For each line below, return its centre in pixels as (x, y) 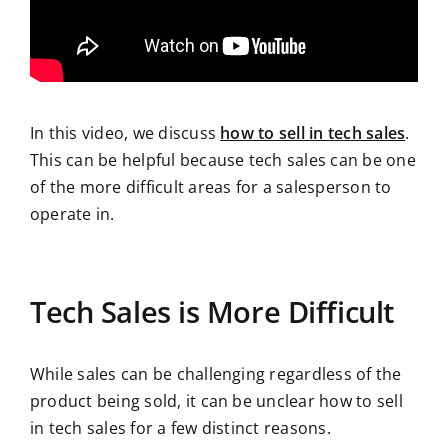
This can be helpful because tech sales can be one (223, 160)
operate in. (72, 214)
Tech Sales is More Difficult (212, 312)
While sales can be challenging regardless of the (216, 374)
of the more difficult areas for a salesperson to (211, 187)
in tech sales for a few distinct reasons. (180, 428)
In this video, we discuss (125, 133)
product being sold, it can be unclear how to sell (216, 401)
